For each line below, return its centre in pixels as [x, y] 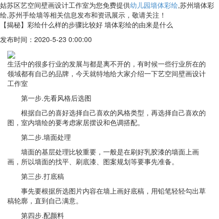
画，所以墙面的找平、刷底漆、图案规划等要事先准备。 [93, 162]
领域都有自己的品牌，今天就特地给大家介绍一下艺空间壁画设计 [107, 74]
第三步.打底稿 [43, 176]
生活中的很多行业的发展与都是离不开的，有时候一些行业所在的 [107, 64]
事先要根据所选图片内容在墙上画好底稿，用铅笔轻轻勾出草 [113, 191]
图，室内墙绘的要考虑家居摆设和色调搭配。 [76, 122]
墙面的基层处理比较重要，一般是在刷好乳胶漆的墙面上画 [110, 152]
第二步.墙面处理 [46, 137]
